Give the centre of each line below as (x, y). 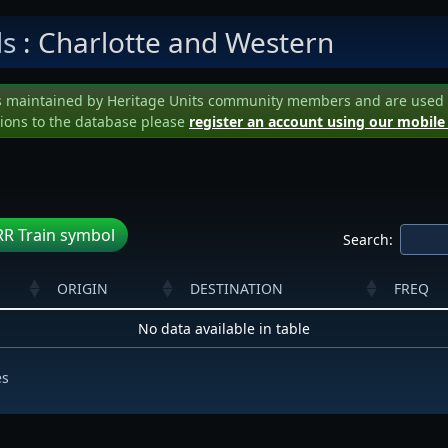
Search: (368, 239)
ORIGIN (82, 288)
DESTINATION (236, 288)
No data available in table (224, 328)
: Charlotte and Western (175, 42)
